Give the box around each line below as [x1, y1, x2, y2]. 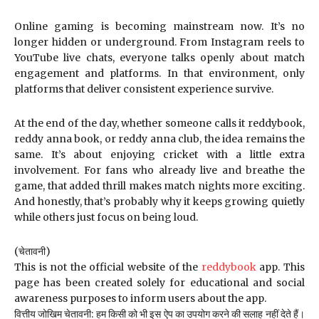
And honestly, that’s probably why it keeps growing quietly [14, 195, 305, 208]
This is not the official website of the [14, 261, 202, 273]
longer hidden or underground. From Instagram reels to [14, 36, 305, 48]
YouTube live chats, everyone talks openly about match [14, 51, 305, 64]
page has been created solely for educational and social [14, 276, 305, 289]
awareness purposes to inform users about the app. [14, 292, 266, 305]
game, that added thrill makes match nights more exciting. [14, 179, 305, 192]
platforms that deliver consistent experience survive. [14, 83, 273, 95]
